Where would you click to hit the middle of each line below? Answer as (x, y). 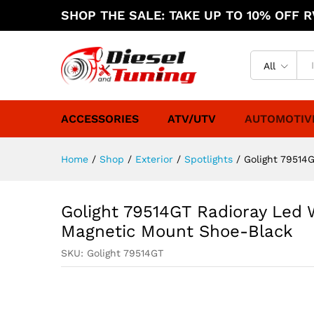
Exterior (154, 159)
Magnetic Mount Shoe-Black (177, 231)
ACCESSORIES (100, 118)
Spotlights (209, 159)
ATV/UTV (192, 118)
